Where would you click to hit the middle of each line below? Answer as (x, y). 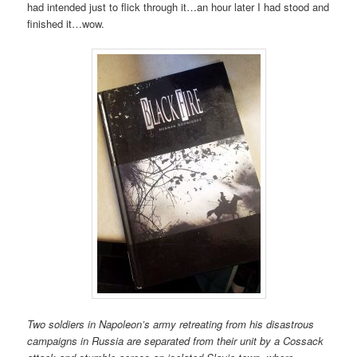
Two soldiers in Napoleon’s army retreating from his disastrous (171, 324)
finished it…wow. (66, 23)
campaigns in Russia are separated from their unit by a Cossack (176, 341)
